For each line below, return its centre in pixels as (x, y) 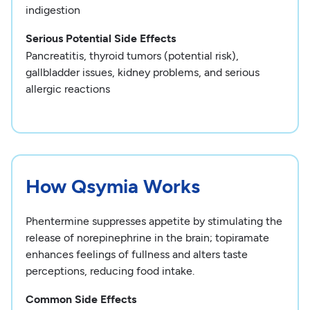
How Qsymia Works (113, 186)
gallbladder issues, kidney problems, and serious (143, 73)
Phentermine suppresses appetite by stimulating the (154, 221)
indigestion (53, 10)
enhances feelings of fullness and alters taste (137, 255)
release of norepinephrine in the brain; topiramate (148, 238)
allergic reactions (68, 89)
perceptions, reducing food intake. (110, 271)
